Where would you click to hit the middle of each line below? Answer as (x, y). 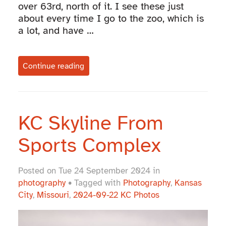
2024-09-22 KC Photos (116, 195)
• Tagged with (94, 183)
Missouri (53, 195)
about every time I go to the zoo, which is (111, 19)
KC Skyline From (91, 123)
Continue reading (54, 66)
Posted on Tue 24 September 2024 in (89, 171)
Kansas (188, 183)
